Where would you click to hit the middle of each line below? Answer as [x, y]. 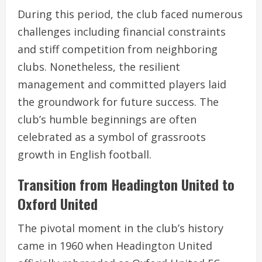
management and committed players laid [122, 85]
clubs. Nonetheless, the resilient [99, 67]
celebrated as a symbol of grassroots [112, 137]
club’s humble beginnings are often [107, 120]
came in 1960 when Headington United [115, 246]
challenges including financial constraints [122, 32]
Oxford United [58, 204]
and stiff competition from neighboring [118, 49]
